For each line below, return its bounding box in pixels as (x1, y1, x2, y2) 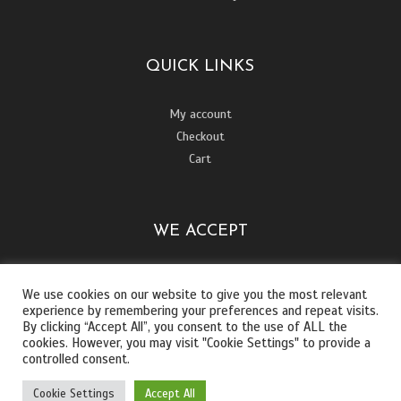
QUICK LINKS (146, 57, 255, 75)
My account (168, 107, 232, 123)
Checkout (175, 129, 225, 145)
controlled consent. (22, 351, 130, 367)
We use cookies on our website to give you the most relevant (22, 286, 367, 303)
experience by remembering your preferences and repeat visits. (22, 303, 379, 319)
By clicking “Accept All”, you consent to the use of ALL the (22, 319, 347, 335)
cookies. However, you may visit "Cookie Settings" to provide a (22, 335, 371, 351)
